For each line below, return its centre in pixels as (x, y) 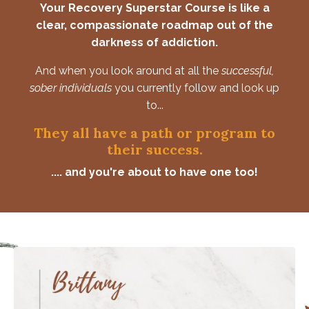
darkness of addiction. (154, 42)
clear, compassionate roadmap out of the (154, 25)
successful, (248, 70)
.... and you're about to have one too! (154, 172)
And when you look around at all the (128, 70)
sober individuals (71, 88)
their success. (154, 149)
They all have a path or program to (154, 132)
